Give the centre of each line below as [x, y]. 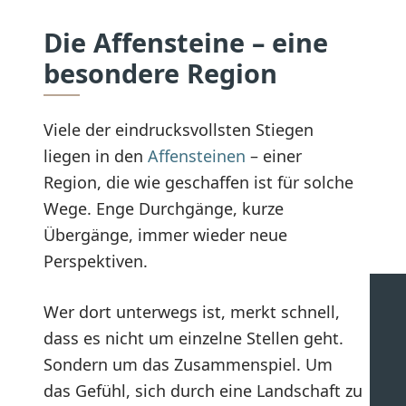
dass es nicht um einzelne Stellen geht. [193, 338]
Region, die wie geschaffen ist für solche [198, 183]
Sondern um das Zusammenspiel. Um [188, 365]
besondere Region [160, 72]
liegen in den [96, 156]
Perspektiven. [96, 261]
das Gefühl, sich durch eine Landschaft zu [203, 391]
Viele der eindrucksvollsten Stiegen [179, 130]
